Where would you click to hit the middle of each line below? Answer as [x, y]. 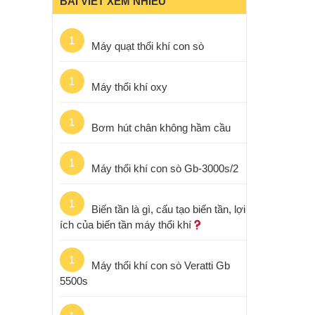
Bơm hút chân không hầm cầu [161, 128]
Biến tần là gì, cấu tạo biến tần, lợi [168, 210]
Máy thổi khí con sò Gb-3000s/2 [165, 169]
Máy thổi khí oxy [129, 87]
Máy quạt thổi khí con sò [147, 46]
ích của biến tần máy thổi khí [125, 225]
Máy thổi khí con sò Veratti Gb [160, 266]
